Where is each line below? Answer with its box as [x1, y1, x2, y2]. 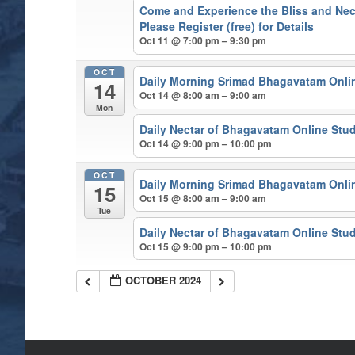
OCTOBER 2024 [125, 272, 202, 288]
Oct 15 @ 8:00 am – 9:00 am [139, 190, 267, 205]
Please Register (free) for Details [139, 18, 315, 35]
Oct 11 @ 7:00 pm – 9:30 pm [139, 33, 267, 48]
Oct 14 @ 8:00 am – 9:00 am [139, 87, 267, 102]
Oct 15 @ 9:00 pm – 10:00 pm [139, 239, 273, 254]
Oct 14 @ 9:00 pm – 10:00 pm [139, 136, 273, 151]
